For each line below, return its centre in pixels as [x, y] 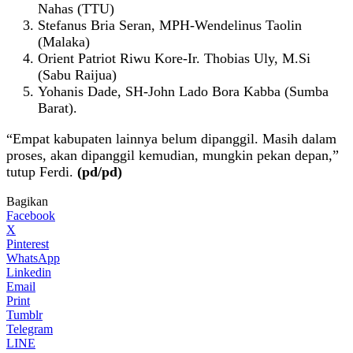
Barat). [58, 108]
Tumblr [24, 314]
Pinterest [28, 243]
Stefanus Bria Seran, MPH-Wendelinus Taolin [170, 25]
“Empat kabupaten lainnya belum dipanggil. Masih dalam [171, 138]
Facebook [31, 215]
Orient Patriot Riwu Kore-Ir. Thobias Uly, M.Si [174, 58]
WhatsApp [33, 258]
